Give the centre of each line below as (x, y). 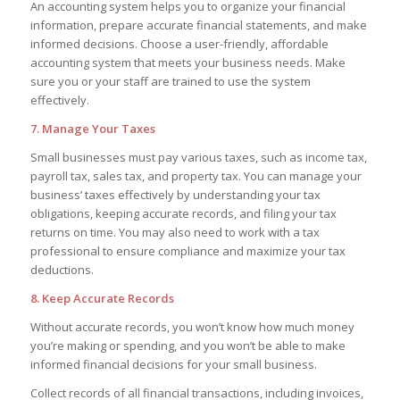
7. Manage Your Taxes (92, 128)
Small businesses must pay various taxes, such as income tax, (198, 157)
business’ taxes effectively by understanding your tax (175, 194)
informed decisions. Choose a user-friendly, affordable (179, 43)
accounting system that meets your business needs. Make (187, 62)
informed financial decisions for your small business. (173, 364)
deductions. (62, 269)
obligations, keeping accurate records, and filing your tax (183, 213)
